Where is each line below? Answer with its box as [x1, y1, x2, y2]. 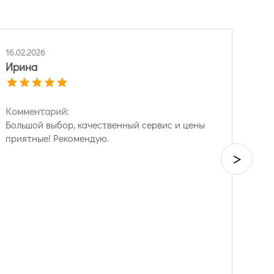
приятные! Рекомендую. [6, 131, 109, 144]
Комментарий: [6, 104, 69, 117]
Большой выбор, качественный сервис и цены [6, 117, 205, 131]
